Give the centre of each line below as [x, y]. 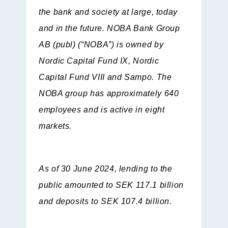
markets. [55, 126]
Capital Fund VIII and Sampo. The [105, 77]
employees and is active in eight [102, 110]
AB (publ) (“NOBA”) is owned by [101, 45]
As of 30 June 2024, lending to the [106, 169]
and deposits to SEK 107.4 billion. [105, 202]
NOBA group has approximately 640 [109, 94]
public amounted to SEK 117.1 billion [111, 185]
